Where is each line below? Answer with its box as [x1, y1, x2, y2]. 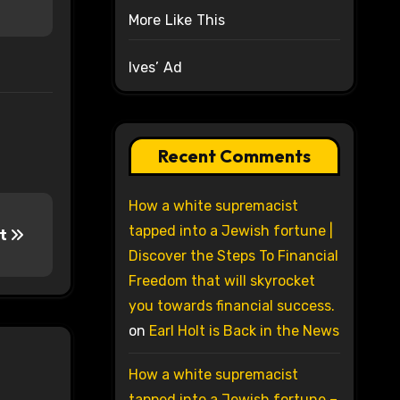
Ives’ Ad [128, 59, 183, 77]
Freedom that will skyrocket [128, 272, 315, 290]
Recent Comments [157, 145, 311, 168]
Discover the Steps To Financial [128, 247, 338, 265]
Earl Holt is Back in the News [148, 322, 339, 340]
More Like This [128, 12, 226, 29]
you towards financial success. [128, 297, 335, 315]
